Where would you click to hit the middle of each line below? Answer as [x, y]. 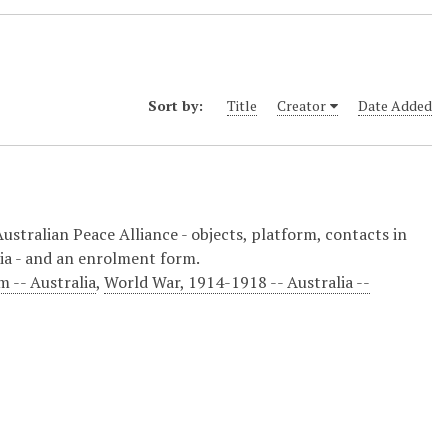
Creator [301, 106]
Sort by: [177, 106]
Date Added [395, 106]
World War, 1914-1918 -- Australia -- [237, 281]
